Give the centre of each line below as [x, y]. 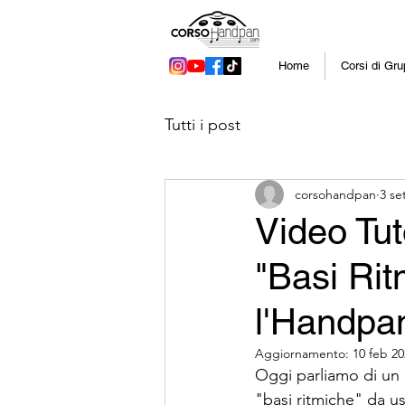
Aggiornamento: [304, 353]
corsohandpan [335, 194]
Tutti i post [202, 124]
